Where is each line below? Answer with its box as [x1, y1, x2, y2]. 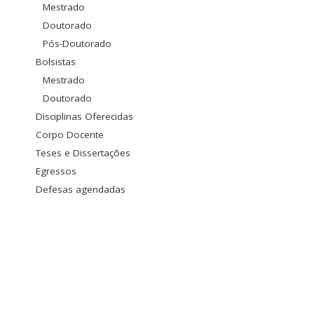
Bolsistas [36, 55, 76, 69]
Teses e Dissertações [36, 146, 130, 160]
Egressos [36, 165, 76, 178]
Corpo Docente [36, 128, 104, 142]
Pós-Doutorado [43, 37, 111, 50]
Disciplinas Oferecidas [36, 110, 133, 123]
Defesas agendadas [36, 183, 125, 196]
